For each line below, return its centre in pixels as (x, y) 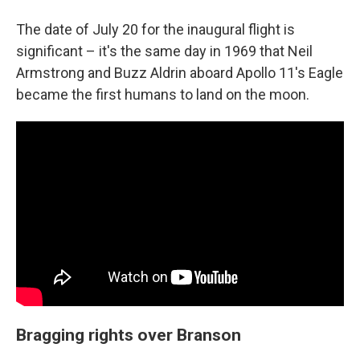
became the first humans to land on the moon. (163, 95)
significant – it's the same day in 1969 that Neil (164, 51)
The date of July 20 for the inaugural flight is (155, 30)
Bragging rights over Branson (129, 334)
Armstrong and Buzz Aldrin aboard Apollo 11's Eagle (180, 73)
